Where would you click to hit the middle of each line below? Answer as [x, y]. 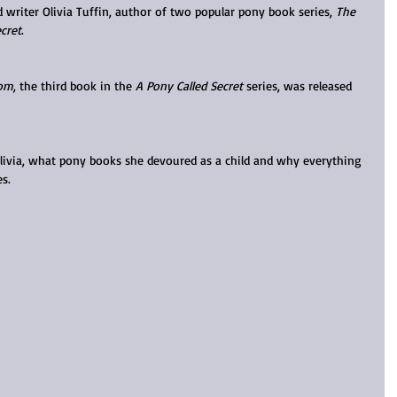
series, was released [299, 86]
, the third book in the [74, 86]
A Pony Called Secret [189, 86]
